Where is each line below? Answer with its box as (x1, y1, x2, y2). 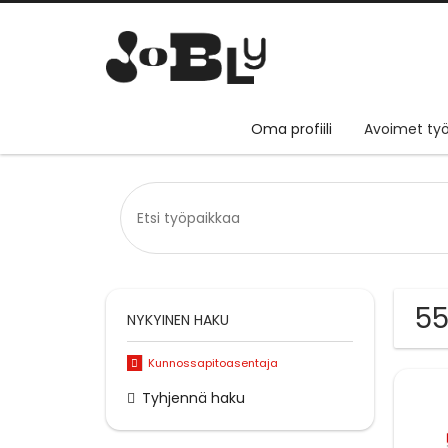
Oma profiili (251, 119, 332, 140)
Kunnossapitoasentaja (147, 355, 278, 372)
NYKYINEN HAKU (127, 310, 229, 331)
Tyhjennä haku (142, 388, 245, 409)
